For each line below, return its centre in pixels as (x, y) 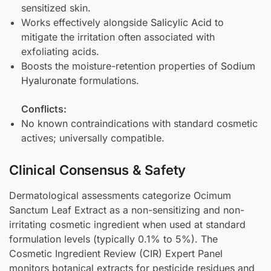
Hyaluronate (49, 81)
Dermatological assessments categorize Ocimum (120, 196)
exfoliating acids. (60, 52)
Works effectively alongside (86, 23)
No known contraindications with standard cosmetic (139, 123)
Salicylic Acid (181, 23)
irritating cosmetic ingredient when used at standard (127, 225)
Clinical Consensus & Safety (98, 170)
